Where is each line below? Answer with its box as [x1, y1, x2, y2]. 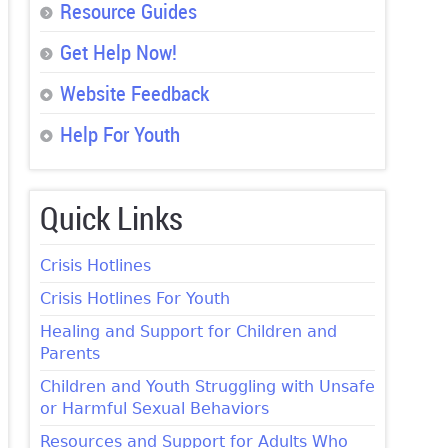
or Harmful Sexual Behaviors [39, 399, 269, 419]
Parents [39, 344, 100, 364]
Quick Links [39, 196, 183, 240]
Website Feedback [59, 79, 209, 108]
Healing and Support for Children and [39, 322, 337, 342]
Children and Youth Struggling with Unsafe [39, 377, 375, 397]
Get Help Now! [59, 38, 177, 67]
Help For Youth [59, 120, 180, 149]
